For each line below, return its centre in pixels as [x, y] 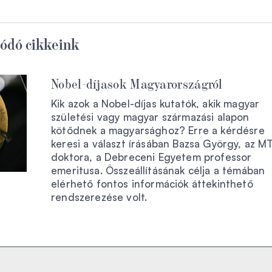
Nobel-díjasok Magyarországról [137, 83]
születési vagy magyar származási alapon [150, 117]
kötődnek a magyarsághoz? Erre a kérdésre [158, 130]
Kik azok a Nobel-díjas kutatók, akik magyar [155, 103]
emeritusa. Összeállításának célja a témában [158, 170]
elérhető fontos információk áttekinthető [152, 183]
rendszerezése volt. [99, 197]
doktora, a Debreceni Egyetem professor [151, 157]
